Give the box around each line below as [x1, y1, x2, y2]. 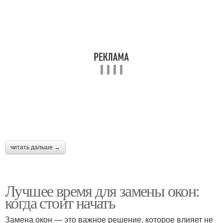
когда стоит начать [5, 191, 115, 213]
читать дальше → [10, 143, 60, 151]
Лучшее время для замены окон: [5, 179, 200, 201]
